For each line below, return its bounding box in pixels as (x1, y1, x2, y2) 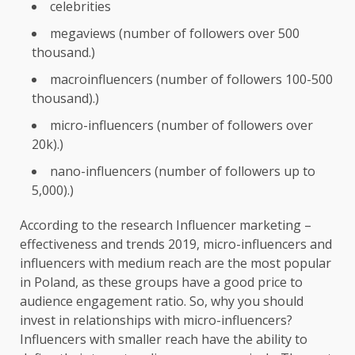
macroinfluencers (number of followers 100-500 (50, 70, 333, 88)
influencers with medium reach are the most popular (20, 254, 331, 272)
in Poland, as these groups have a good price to (20, 273, 303, 291)
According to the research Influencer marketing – (20, 216, 311, 234)
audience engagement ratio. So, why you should (20, 292, 303, 310)
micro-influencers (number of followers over (50, 116, 313, 134)
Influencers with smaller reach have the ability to (20, 330, 307, 348)
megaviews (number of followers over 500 (50, 24, 300, 42)
